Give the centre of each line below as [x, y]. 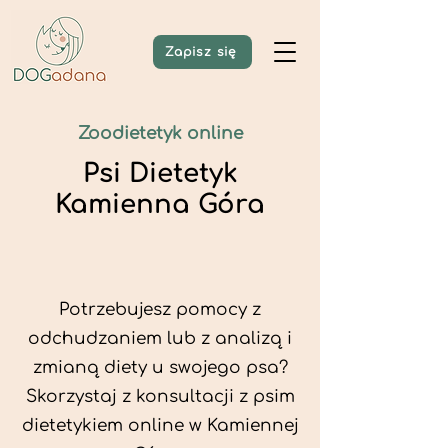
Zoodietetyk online [160, 133]
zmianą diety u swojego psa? [160, 367]
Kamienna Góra [160, 204]
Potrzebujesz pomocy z [160, 309]
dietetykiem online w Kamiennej [160, 425]
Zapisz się [200, 52]
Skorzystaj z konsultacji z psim [160, 396]
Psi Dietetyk [160, 173]
